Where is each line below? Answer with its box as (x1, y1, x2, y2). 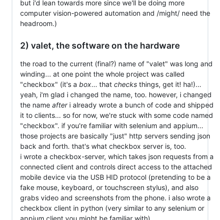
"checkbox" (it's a (20, 80, 79, 89)
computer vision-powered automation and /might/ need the (20, 9, 210, 18)
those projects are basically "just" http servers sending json (20, 132, 210, 140)
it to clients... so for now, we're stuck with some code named (20, 111, 213, 120)
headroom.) (20, 19, 57, 28)
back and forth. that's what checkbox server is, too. (20, 142, 186, 151)
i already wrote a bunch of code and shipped (67, 101, 214, 110)
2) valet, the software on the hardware (20, 40, 180, 51)
